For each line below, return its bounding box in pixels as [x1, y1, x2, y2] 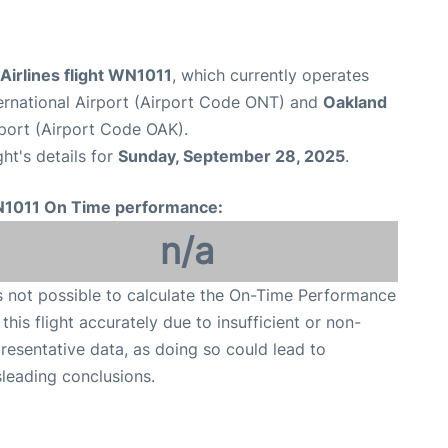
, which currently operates [172, 64, 369, 85]
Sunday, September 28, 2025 [118, 145, 345, 166]
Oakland [323, 91, 387, 112]
